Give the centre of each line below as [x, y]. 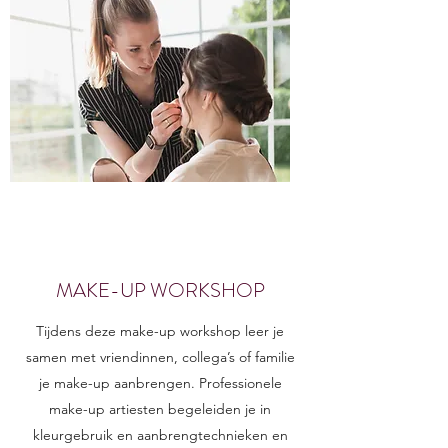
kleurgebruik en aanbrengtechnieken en [160, 435]
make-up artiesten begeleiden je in [160, 409]
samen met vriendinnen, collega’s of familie [160, 357]
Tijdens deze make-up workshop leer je [160, 331]
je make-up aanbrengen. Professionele [160, 383]
